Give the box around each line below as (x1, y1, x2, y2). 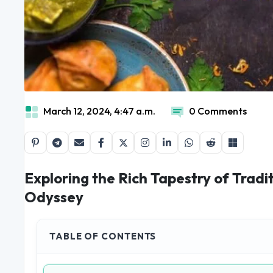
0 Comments (189, 105, 247, 118)
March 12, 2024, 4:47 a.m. (43, 105, 155, 118)
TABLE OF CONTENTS (49, 230, 157, 243)
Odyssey (24, 188, 83, 207)
